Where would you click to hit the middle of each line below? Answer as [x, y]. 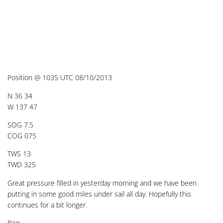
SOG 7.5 [20, 124]
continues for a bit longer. [47, 205]
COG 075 [22, 135]
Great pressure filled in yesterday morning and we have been [102, 183]
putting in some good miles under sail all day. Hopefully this [99, 194]
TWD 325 [22, 165]
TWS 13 [19, 154]
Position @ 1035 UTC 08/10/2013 [60, 78]
